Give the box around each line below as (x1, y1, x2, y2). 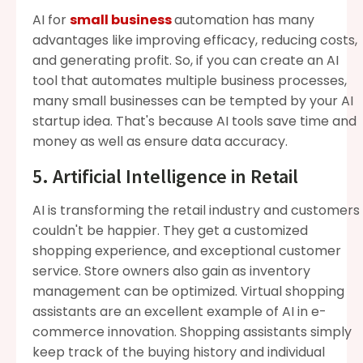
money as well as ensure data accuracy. (32, 131, 288, 151)
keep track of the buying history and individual (32, 342, 325, 361)
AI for (32, 10, 70, 29)
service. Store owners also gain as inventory (32, 261, 310, 280)
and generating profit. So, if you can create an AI (32, 50, 339, 70)
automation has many (174, 10, 314, 29)
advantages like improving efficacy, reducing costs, (32, 30, 357, 49)
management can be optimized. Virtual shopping (32, 281, 344, 301)
